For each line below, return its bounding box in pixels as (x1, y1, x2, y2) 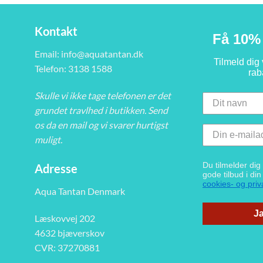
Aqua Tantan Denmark (35, 186, 125, 197)
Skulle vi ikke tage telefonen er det (35, 90, 171, 102)
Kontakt (35, 24, 77, 39)
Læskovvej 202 (35, 212, 95, 224)
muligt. (35, 134, 62, 146)
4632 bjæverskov (35, 227, 104, 238)
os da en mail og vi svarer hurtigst (35, 119, 168, 131)
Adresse (35, 161, 77, 176)
